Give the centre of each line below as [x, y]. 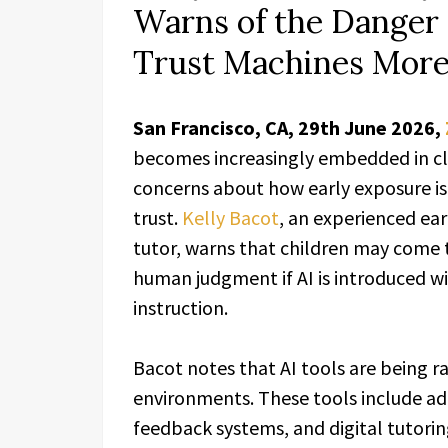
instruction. [180, 307]
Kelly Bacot [230, 217]
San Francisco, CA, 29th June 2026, [289, 127]
